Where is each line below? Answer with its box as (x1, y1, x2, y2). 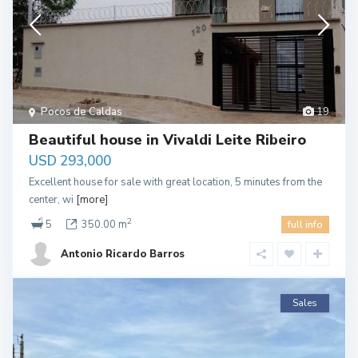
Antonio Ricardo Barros (61, 247, 185, 262)
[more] (76, 193, 108, 208)
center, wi (29, 193, 76, 208)
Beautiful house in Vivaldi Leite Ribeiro (29, 130, 306, 150)
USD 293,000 (29, 152, 111, 171)
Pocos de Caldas (41, 105, 122, 120)
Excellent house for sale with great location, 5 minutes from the (29, 175, 322, 190)
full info (288, 218, 323, 232)
